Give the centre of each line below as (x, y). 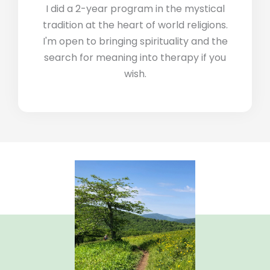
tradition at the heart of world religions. (135, 25)
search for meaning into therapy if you (135, 57)
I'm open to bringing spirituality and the (135, 41)
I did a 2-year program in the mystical (135, 8)
